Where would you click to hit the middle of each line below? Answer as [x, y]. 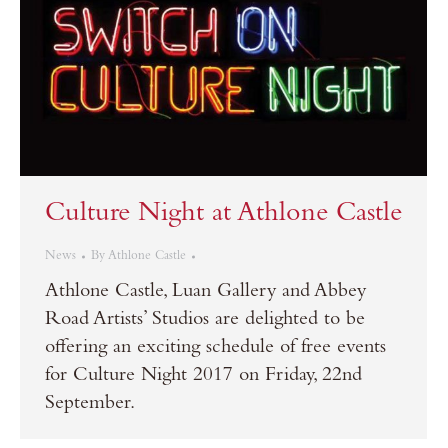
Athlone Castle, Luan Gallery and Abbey [205, 293]
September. [90, 405]
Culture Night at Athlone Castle [223, 215]
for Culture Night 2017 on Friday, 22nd [203, 377]
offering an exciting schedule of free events [215, 349]
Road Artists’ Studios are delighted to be [205, 321]
